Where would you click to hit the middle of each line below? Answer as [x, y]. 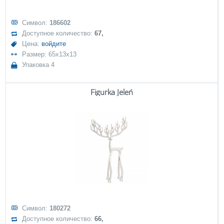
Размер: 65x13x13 [49, 54]
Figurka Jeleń [112, 92]
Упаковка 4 [38, 65]
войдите [54, 44]
